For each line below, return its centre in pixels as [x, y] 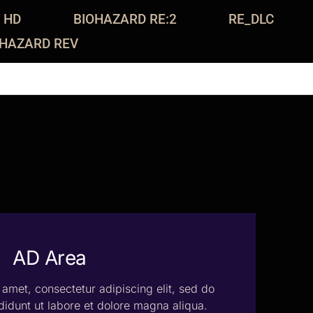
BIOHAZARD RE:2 [125, 19]
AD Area [50, 257]
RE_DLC [251, 19]
